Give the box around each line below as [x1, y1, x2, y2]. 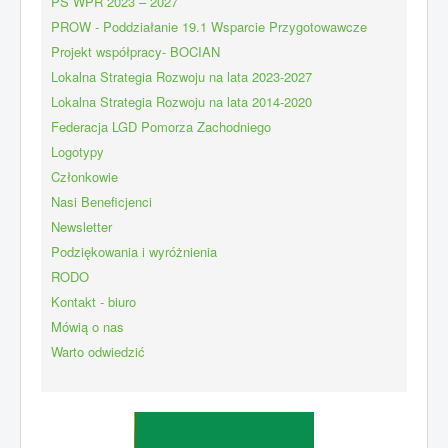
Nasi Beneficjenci [51, 191, 152, 211]
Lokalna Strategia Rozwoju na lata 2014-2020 [51, 91, 312, 111]
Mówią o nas [51, 316, 124, 336]
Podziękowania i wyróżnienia [51, 241, 217, 261]
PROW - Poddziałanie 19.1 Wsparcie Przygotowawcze [51, 16, 367, 36]
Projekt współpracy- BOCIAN [51, 41, 220, 61]
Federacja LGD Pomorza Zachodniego [51, 116, 271, 136]
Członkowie [51, 166, 118, 186]
